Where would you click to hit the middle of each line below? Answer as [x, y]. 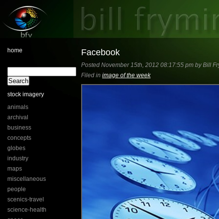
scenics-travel [26, 199]
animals [18, 107]
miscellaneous [27, 179]
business [19, 128]
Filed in [92, 75]
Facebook [100, 52]
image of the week [126, 75]
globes [16, 148]
